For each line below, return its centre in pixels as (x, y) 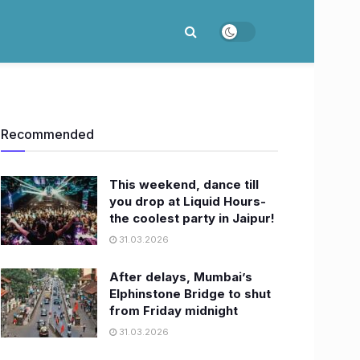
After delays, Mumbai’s (181, 277)
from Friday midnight (174, 311)
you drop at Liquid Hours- (188, 201)
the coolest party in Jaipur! (192, 218)
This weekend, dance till (184, 184)
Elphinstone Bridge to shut (190, 294)
